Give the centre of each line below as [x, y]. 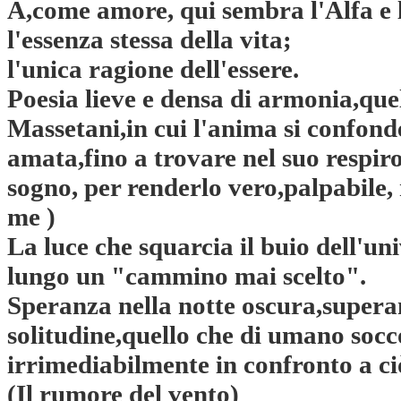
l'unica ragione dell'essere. [153, 69]
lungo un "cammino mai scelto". [187, 276]
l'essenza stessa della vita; [149, 40]
